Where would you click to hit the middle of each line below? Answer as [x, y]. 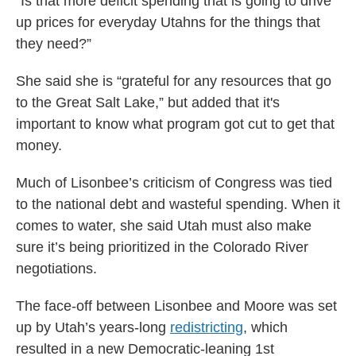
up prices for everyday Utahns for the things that [168, 23]
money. [39, 146]
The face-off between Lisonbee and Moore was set [176, 306]
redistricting [207, 328]
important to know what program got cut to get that [175, 124]
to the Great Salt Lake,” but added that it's [148, 103]
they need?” [54, 44]
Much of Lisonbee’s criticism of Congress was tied [174, 183]
